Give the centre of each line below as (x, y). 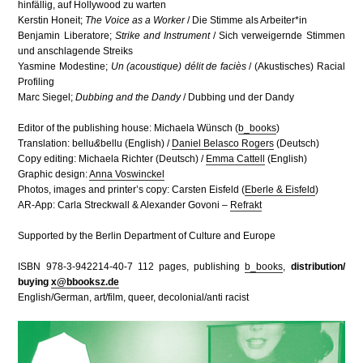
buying (35, 282)
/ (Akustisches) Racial (295, 66)
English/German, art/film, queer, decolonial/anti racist (134, 298)
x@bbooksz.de (85, 282)
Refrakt (246, 205)
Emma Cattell (236, 158)
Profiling (36, 81)
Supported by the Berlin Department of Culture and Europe (147, 236)
